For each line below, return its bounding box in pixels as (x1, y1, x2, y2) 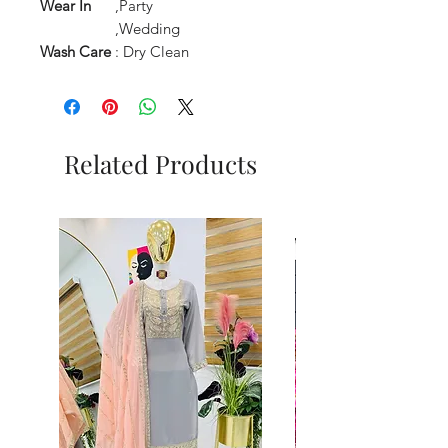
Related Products (63, 146, 257, 180)
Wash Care (40, 41, 111, 61)
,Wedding (115, 18, 180, 38)
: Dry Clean (115, 41, 189, 61)
